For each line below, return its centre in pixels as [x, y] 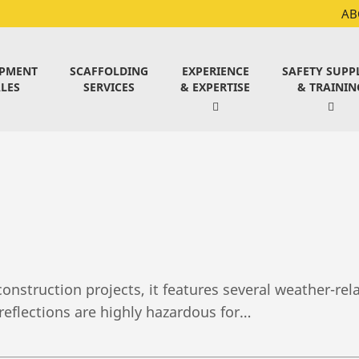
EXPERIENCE [215, 71]
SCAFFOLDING [109, 71]
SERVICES [109, 87]
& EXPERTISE [215, 87]
